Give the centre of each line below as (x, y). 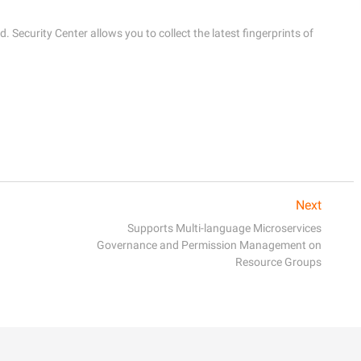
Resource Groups (278, 261)
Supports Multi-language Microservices (224, 228)
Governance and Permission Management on (209, 245)
